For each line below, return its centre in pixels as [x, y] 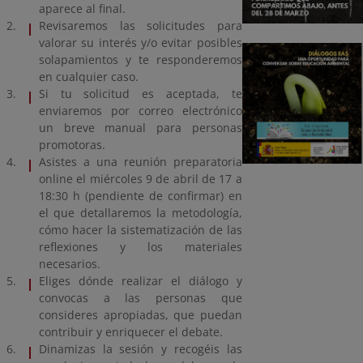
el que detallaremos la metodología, [141, 213]
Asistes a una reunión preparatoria [141, 162]
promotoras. [74, 145]
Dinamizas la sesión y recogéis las [141, 349]
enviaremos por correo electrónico [141, 111]
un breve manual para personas [141, 128]
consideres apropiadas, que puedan [141, 315]
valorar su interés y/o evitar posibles [141, 43]
